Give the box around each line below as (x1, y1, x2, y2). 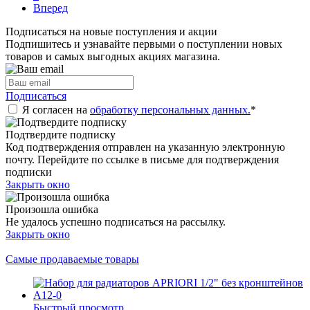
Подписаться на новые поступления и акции (6, 25, 217, 37)
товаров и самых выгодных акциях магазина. (6, 50, 220, 62)
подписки (6, 165, 52, 178)
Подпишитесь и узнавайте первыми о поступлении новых (6, 37, 282, 50)
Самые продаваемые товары (6, 253, 139, 265)
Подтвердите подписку (6, 128, 116, 140)
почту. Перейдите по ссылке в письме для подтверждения (6, 153, 279, 165)
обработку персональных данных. (90, 103, 250, 116)
